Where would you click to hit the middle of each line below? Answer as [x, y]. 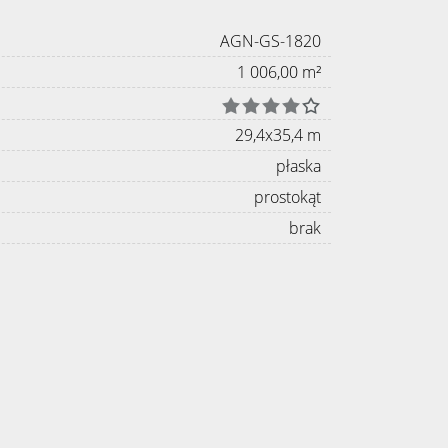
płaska [298, 165]
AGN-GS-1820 [270, 41]
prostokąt [287, 196]
